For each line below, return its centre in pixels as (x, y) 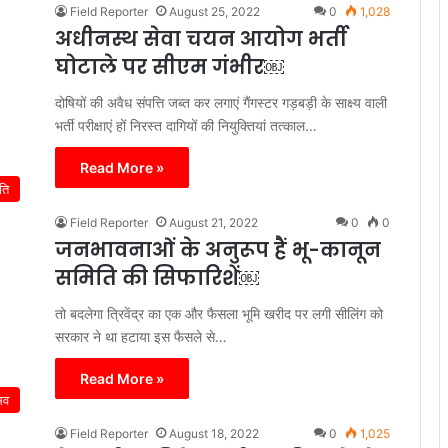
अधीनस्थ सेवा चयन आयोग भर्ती (201, 38)
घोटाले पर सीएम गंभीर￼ (169, 66)
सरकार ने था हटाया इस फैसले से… (141, 336)
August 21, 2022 (213, 222)
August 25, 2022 (214, 11)
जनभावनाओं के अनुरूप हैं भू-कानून (218, 249)
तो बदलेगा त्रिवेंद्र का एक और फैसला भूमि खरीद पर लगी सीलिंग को (219, 313)
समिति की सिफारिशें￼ (157, 277)
